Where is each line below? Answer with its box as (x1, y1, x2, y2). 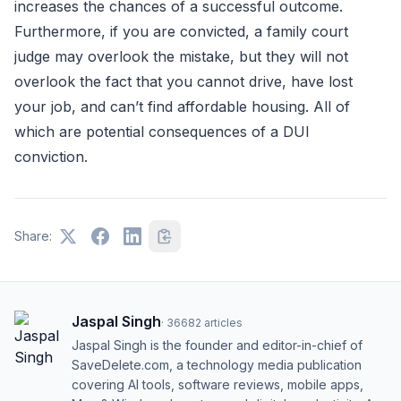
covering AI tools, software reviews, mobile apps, (72, 377, 363, 392)
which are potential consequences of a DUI (14, 123, 310, 141)
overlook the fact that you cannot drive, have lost (14, 73, 353, 90)
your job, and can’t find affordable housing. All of (14, 98, 350, 115)
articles (204, 316, 243, 329)
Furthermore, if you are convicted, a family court (14, 22, 348, 40)
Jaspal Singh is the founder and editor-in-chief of (72, 337, 363, 353)
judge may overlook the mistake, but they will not (14, 47, 348, 65)
